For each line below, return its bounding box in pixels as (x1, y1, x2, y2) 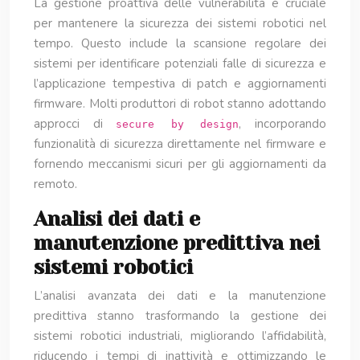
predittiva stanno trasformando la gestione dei (34, 308, 326, 324)
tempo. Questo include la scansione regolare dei (34, 35, 326, 51)
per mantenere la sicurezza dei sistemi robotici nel (34, 15, 326, 31)
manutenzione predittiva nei (34, 231, 320, 255)
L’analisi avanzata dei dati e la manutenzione (34, 288, 326, 304)
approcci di (34, 116, 117, 132)
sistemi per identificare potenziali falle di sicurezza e (34, 55, 326, 72)
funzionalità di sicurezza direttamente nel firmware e (34, 136, 326, 152)
